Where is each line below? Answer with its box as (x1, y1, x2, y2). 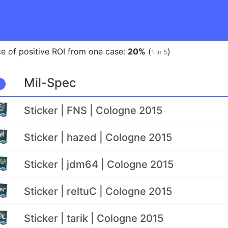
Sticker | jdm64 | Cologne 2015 (24, 158, 174, 170)
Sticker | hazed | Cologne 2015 (24, 131, 172, 144)
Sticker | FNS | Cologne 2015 (24, 104, 162, 117)
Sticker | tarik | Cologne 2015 (24, 212, 163, 224)
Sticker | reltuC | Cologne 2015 (24, 185, 172, 197)
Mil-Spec (24, 75, 76, 91)
